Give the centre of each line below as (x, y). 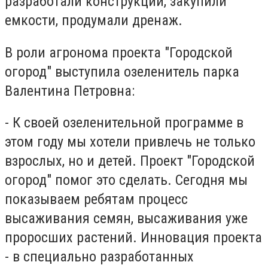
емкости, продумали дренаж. (94, 20)
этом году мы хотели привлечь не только (130, 142)
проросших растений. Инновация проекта (133, 238)
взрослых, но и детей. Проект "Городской (130, 161)
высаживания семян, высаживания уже (126, 219)
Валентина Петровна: (70, 91)
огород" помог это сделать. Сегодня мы (126, 180)
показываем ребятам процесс (96, 200)
